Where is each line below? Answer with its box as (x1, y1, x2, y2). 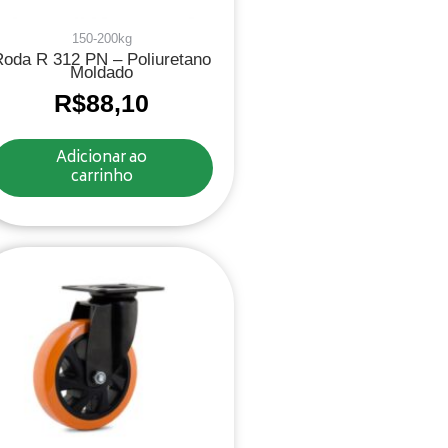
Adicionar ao (56, 145, 148, 173)
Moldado (70, 63, 134, 83)
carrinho (70, 164, 133, 192)
